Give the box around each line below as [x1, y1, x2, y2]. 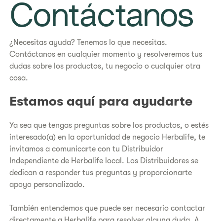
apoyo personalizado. [9, 180, 85, 189]
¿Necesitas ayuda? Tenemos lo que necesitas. [9, 38, 168, 47]
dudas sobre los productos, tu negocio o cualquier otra [9, 62, 201, 71]
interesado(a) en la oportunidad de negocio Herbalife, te [9, 132, 206, 142]
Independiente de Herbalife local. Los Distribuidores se [9, 156, 199, 165]
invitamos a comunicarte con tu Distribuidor [9, 144, 164, 153]
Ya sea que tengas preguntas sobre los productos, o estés [9, 120, 209, 130]
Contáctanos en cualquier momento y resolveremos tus [9, 50, 203, 59]
